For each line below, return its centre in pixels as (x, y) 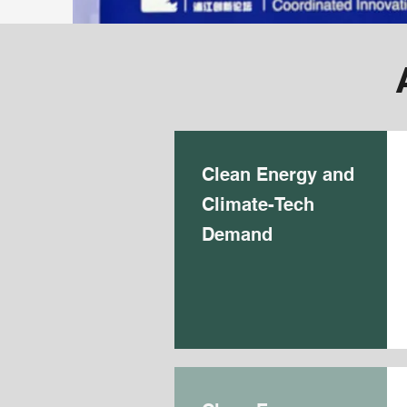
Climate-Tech (258, 204)
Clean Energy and (278, 174)
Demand (237, 234)
